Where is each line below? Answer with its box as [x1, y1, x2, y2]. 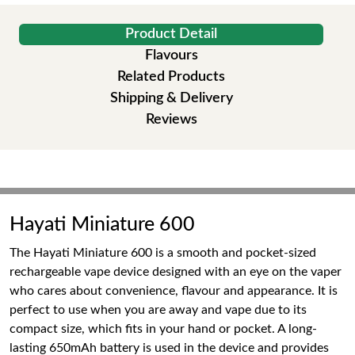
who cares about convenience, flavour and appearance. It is [10, 284, 338, 297]
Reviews [145, 113, 197, 127]
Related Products [117, 70, 225, 84]
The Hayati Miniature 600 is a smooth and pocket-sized [10, 246, 316, 259]
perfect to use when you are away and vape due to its [10, 303, 307, 316]
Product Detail [125, 27, 217, 41]
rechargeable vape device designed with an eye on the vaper [10, 265, 342, 278]
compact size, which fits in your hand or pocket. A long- [10, 323, 317, 335]
